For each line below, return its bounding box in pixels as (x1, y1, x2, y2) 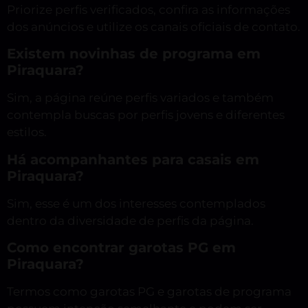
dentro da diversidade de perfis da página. (7, 213, 254, 228)
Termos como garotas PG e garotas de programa (7, 285, 291, 299)
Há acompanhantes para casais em (7, 151, 259, 168)
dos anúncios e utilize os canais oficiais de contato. (7, 19, 300, 34)
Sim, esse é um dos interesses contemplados (7, 196, 265, 210)
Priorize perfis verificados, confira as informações (7, 2, 290, 16)
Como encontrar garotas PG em (7, 239, 236, 256)
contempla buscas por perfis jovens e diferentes (7, 108, 285, 122)
